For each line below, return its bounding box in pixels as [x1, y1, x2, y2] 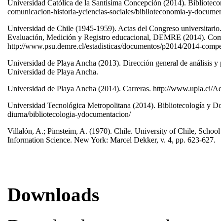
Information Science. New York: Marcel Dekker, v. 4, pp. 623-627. [7, 136, 218, 145]
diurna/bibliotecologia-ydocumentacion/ [7, 110, 133, 119]
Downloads [7, 184, 99, 206]
